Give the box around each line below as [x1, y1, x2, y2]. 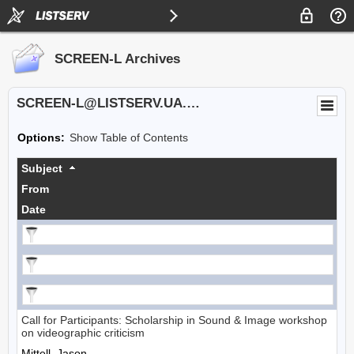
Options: [17, 131, 65, 144]
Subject [21, 162, 62, 175]
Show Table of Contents [70, 131, 188, 144]
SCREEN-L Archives [55, 51, 180, 66]
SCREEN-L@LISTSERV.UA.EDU [186, 96, 200, 111]
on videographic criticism [21, 326, 145, 339]
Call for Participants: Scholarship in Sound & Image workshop [21, 314, 327, 326]
